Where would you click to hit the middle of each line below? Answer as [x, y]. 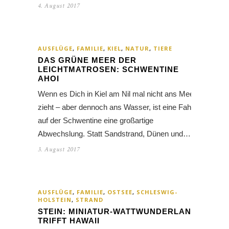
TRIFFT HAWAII [69, 221]
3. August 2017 [59, 150]
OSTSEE [120, 192]
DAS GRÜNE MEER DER [87, 60]
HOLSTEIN [55, 200]
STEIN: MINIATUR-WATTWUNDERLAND [118, 212]
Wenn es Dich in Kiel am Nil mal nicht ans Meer [117, 94]
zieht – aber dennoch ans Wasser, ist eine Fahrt [117, 107]
